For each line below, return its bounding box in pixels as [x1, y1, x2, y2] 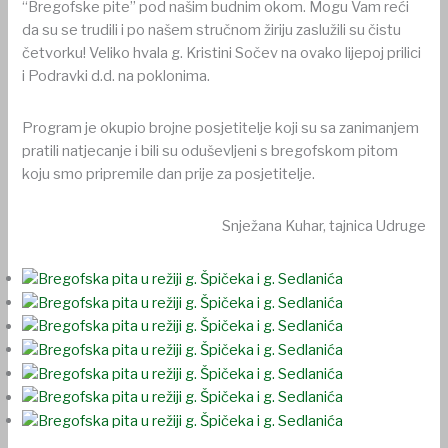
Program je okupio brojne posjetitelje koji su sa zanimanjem [22, 119, 420, 138]
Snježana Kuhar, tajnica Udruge [221, 217, 426, 236]
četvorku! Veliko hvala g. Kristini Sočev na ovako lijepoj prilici [22, 43, 422, 62]
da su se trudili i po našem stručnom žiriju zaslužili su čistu [22, 20, 402, 39]
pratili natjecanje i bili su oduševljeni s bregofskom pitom [22, 142, 399, 161]
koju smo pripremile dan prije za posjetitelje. [22, 165, 316, 184]
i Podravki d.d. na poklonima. [22, 66, 211, 85]
